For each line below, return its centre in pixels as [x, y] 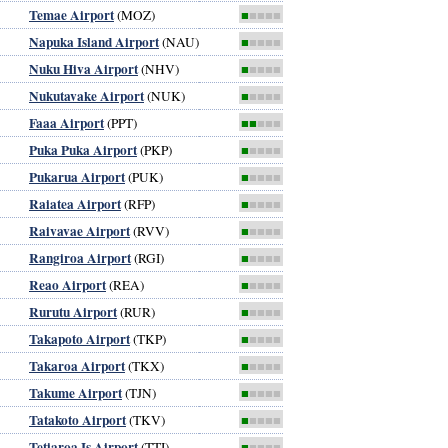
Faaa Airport [66, 122]
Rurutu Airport [73, 311]
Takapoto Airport [79, 338]
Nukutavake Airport [86, 95]
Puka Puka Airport [83, 149]
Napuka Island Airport [94, 41]
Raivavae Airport [79, 230]
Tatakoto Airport [77, 419]
